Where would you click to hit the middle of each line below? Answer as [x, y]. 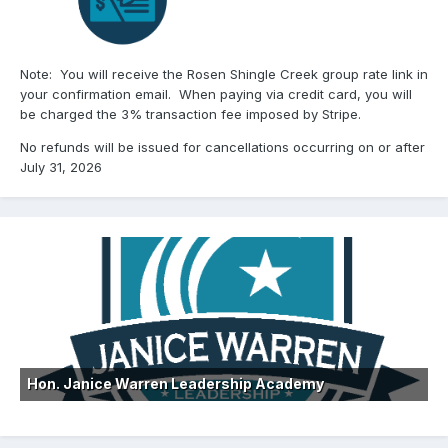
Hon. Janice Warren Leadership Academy [175, 383]
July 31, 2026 [61, 166]
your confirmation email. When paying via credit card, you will [216, 93]
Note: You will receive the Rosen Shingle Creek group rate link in [224, 73]
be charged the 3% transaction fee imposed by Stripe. [192, 113]
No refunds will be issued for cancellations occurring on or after [222, 146]
